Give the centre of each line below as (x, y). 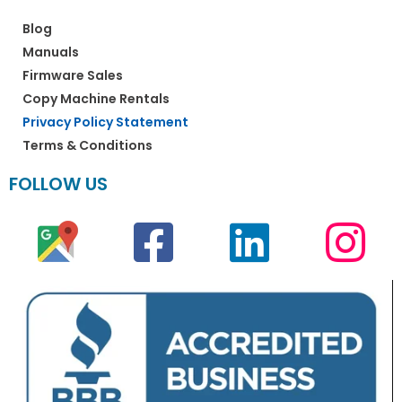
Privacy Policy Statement (105, 122)
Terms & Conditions (87, 145)
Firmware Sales (73, 75)
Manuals (51, 52)
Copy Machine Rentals (96, 98)
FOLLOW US (58, 184)
